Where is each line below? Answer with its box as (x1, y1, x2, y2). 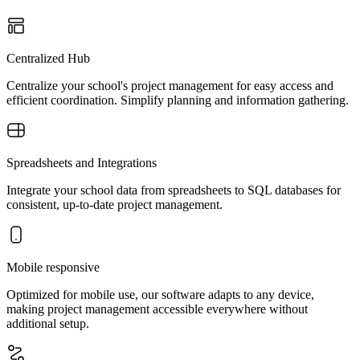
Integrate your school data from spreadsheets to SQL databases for (6, 183, 341, 197)
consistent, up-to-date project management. (6, 198, 223, 211)
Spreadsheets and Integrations (6, 156, 157, 170)
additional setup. (6, 317, 89, 330)
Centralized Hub (6, 51, 90, 65)
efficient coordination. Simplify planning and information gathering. (6, 93, 349, 107)
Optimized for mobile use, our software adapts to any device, (6, 288, 314, 301)
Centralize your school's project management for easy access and (6, 79, 333, 92)
